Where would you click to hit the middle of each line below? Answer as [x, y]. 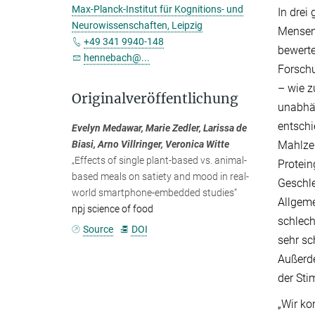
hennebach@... [117, 58]
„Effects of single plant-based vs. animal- [159, 160]
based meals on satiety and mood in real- [160, 176]
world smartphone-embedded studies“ [154, 193]
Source [98, 229]
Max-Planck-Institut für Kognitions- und [157, 9]
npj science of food [112, 209]
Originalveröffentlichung [155, 98]
